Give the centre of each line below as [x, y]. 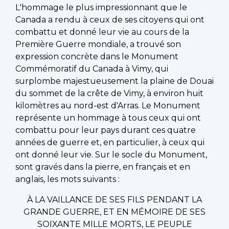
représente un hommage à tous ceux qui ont [108, 118]
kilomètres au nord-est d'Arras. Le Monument [108, 105]
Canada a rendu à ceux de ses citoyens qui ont [110, 19]
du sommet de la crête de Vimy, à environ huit [109, 93]
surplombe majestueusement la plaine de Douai [114, 81]
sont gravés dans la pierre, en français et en [103, 167]
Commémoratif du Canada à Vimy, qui [92, 68]
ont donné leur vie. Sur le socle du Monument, [111, 154]
